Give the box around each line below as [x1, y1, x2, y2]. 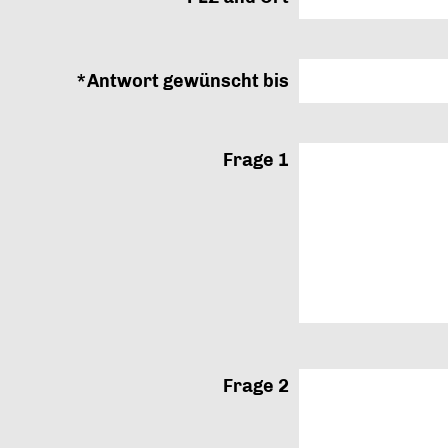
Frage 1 [222, 149, 289, 171]
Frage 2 [222, 375, 289, 397]
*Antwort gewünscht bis [75, 70, 289, 92]
